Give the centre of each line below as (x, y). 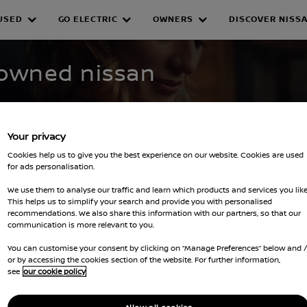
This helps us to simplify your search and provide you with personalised (140, 201)
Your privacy (37, 136)
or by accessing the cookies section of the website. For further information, (144, 259)
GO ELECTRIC (88, 20)
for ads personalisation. (51, 166)
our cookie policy (54, 271)
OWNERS (173, 20)
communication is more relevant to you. (81, 224)
